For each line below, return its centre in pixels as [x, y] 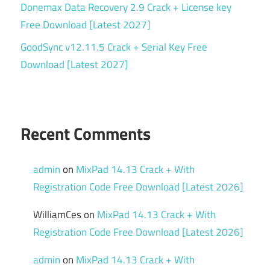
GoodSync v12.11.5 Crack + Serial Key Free [114, 47]
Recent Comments [86, 133]
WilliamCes [58, 214]
